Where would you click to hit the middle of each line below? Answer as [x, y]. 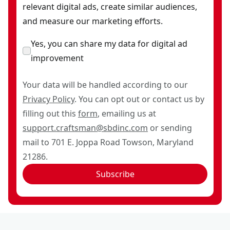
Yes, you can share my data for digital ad [109, 44]
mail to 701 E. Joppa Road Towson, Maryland [108, 142]
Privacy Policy [49, 99]
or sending [170, 128]
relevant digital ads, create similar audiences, [110, 7]
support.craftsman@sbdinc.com [85, 128]
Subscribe [115, 174]
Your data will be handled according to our [105, 85]
